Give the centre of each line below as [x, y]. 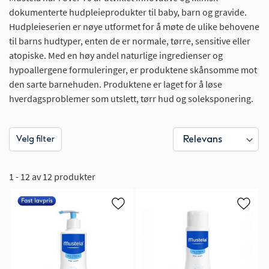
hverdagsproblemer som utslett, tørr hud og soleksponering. [131, 99]
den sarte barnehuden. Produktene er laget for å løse [116, 84]
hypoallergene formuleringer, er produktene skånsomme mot [133, 70]
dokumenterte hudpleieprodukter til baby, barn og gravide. [128, 12]
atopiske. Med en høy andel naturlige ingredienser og [116, 56]
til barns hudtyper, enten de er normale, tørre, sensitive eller [130, 41]
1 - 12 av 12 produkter [52, 177]
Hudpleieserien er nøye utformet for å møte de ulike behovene [134, 27]
